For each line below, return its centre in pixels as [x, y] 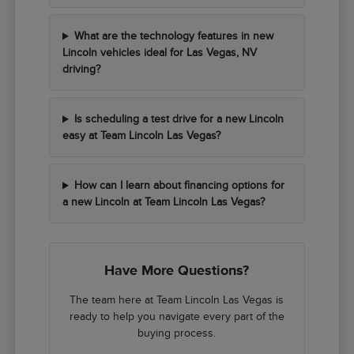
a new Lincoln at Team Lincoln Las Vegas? [164, 202]
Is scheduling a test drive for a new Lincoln [179, 119]
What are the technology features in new [173, 36]
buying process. [177, 333]
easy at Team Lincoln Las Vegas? [142, 136]
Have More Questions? [177, 271]
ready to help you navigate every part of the [177, 317]
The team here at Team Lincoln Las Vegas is [177, 300]
